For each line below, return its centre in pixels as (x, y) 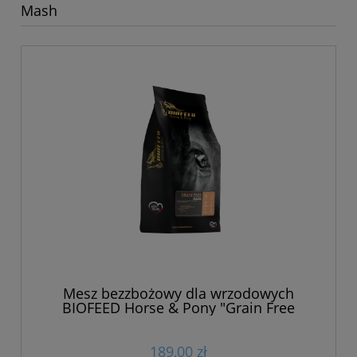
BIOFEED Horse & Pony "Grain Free (178, 307)
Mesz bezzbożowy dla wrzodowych (178, 293)
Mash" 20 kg (178, 322)
